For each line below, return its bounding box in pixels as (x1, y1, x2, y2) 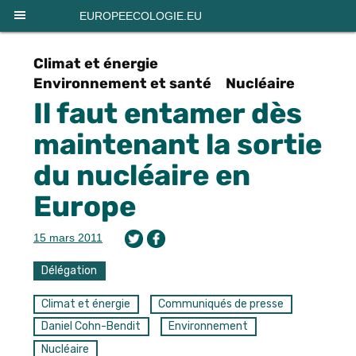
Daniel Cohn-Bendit (41, 319, 141, 334)
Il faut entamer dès (33, 96, 302, 130)
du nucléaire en (33, 158, 250, 192)
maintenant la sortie (33, 127, 322, 161)
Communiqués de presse (158, 297, 284, 311)
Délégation (41, 264, 98, 277)
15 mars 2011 (33, 231, 103, 244)
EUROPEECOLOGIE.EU (79, 10, 202, 22)
